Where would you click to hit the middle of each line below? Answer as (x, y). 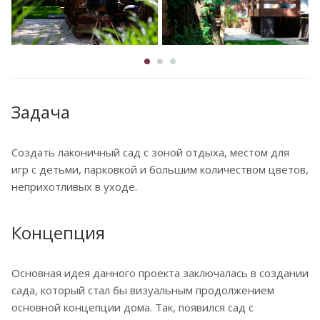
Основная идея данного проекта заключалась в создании (160, 272)
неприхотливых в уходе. (74, 186)
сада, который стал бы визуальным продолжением (143, 290)
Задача (41, 111)
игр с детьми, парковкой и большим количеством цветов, (160, 169)
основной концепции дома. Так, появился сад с (132, 307)
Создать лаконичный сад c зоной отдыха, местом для (150, 152)
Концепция (58, 232)
